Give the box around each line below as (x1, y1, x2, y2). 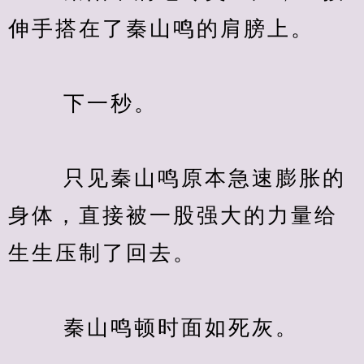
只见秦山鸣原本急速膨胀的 (8, 167, 346, 190)
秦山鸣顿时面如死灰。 (8, 316, 299, 340)
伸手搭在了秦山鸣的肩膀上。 (8, 17, 314, 41)
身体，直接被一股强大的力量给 (8, 204, 338, 227)
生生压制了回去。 (8, 241, 197, 265)
